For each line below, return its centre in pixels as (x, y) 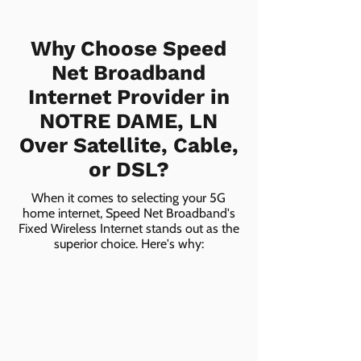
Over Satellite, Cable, (129, 145)
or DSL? (129, 169)
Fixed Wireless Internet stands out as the (129, 228)
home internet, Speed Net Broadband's (129, 213)
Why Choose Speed (129, 48)
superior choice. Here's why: (129, 244)
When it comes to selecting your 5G (129, 198)
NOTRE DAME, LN (129, 121)
